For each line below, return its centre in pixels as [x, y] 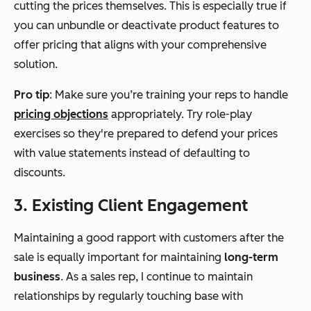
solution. [36, 65]
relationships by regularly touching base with [128, 296]
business [37, 277]
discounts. [40, 173]
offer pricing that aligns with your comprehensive [140, 45]
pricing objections [61, 115]
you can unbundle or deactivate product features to [146, 26]
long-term [251, 258]
